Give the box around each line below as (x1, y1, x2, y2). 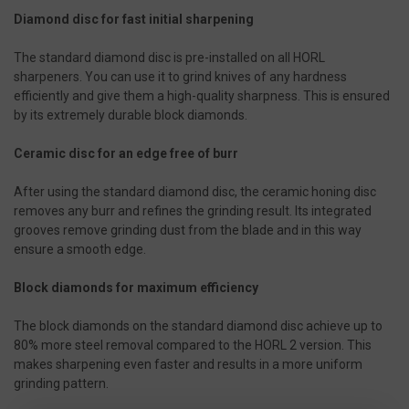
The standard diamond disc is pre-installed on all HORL (14, 49, 325, 65)
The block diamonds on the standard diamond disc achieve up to (14, 318, 383, 333)
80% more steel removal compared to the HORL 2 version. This (14, 337, 372, 352)
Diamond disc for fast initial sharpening (14, 11, 254, 26)
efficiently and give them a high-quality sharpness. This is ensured (14, 88, 390, 103)
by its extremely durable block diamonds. (14, 107, 247, 122)
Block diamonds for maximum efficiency (14, 279, 258, 295)
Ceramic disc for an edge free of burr (14, 145, 238, 161)
